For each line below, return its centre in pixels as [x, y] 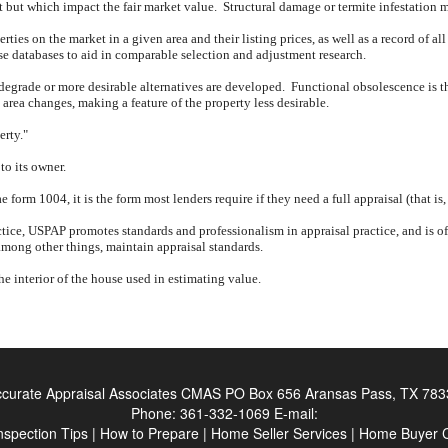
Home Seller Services [279, 433]
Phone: [155, 413]
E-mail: [295, 413]
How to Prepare [149, 433]
